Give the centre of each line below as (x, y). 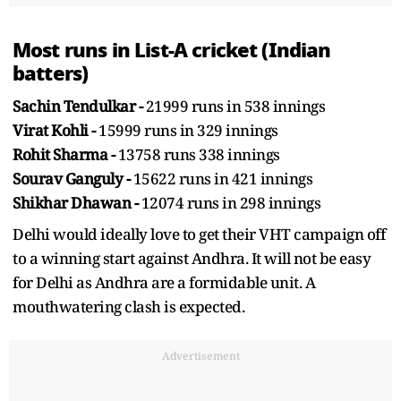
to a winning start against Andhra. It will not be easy (192, 258)
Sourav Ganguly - (73, 178)
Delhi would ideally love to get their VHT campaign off (199, 234)
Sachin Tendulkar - (79, 106)
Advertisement (200, 355)
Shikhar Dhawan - (77, 202)
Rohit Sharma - (65, 154)
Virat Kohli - (55, 130)
